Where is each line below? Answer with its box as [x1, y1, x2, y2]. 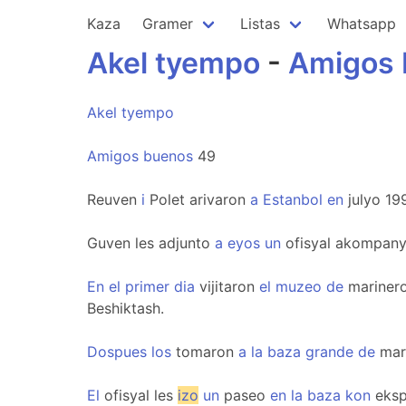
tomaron [171, 343, 238, 361]
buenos [143, 147, 193, 165]
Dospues [87, 343, 147, 361]
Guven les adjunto [87, 234, 215, 252]
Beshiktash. [87, 299, 164, 317]
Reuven [87, 190, 141, 208]
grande [305, 343, 353, 361]
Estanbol [263, 190, 323, 208]
